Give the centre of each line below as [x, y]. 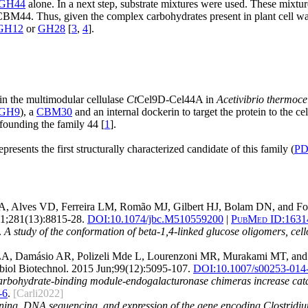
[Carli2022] [38, 294]
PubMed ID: [258, 219]
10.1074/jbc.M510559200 [167, 219]
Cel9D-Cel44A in [177, 99]
